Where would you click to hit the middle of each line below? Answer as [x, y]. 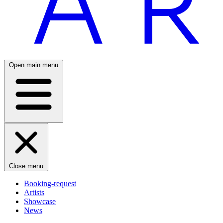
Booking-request [50, 183]
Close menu [26, 166]
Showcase [40, 201]
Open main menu [34, 65]
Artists [34, 192]
